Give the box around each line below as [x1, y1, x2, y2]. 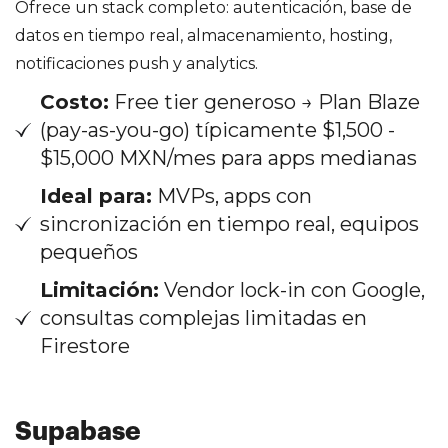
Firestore [40, 333, 130, 358]
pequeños [40, 239, 138, 264]
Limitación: [40, 277, 159, 302]
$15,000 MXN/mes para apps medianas [40, 145, 417, 170]
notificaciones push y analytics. [15, 53, 258, 73]
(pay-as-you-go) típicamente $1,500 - [40, 117, 395, 142]
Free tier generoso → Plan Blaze [109, 89, 420, 114]
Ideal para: [40, 183, 152, 208]
